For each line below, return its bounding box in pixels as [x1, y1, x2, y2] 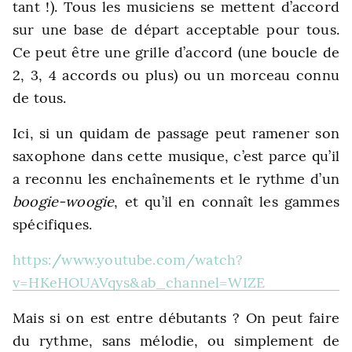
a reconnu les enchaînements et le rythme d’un [13, 170, 339, 188]
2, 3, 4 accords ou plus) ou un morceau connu [13, 66, 339, 84]
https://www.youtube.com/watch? [13, 251, 244, 269]
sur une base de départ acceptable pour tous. [13, 20, 339, 38]
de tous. [13, 89, 71, 107]
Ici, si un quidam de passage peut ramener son [13, 124, 339, 142]
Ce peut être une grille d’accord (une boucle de [13, 43, 339, 61]
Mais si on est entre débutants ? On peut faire [13, 309, 339, 327]
